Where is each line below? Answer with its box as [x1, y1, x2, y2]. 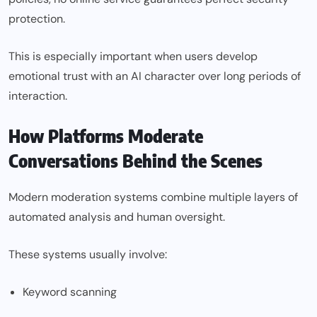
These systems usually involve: [8, 247, 167, 263]
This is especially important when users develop [8, 49, 258, 64]
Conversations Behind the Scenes [8, 149, 263, 173]
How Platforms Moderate [8, 125, 203, 148]
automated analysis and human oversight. [8, 209, 225, 225]
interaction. [8, 88, 67, 104]
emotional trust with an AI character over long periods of [8, 69, 301, 84]
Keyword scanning [23, 284, 117, 300]
